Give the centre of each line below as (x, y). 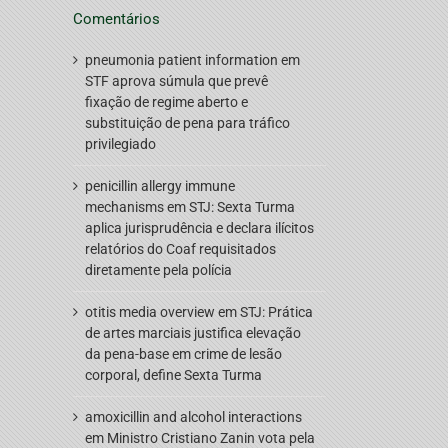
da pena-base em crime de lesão (183, 353)
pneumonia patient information (181, 59)
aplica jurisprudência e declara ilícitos (199, 227)
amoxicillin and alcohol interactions (193, 416)
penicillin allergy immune (160, 185)
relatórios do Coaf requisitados (180, 248)
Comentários (116, 18)
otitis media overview (150, 311)
